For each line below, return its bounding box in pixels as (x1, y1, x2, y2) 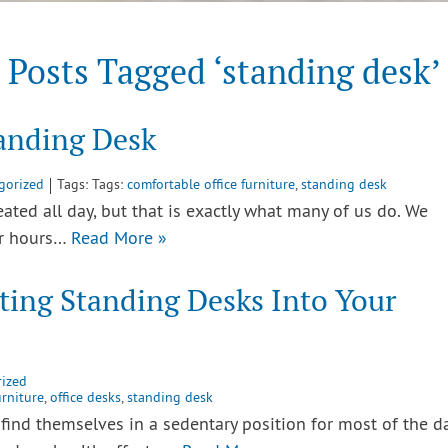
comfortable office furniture (127, 177, 295, 194)
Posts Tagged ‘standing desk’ (7, 50, 441, 94)
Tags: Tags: (57, 177, 127, 194)
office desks (50, 390, 121, 407)
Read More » (71, 228, 167, 251)
